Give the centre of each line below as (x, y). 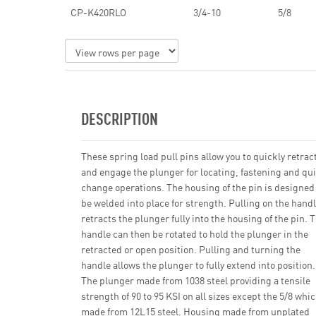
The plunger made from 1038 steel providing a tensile (196, 280)
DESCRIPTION (120, 118)
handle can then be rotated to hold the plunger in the (195, 233)
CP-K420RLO (98, 12)
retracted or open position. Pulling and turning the (191, 249)
